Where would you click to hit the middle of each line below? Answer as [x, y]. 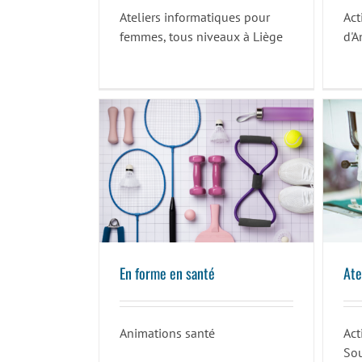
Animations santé [167, 333]
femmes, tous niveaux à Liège [201, 37]
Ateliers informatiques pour [194, 17]
